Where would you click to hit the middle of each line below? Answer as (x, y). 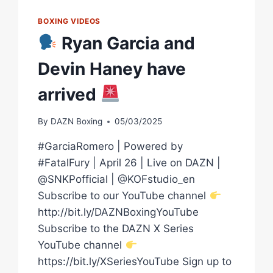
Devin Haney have (112, 69)
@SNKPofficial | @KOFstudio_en (117, 179)
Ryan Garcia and (126, 43)
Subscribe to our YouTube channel (124, 196)
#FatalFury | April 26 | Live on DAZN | (129, 163)
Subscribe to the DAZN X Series (116, 229)
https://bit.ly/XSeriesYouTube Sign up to (135, 262)
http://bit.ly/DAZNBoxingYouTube (119, 212)
